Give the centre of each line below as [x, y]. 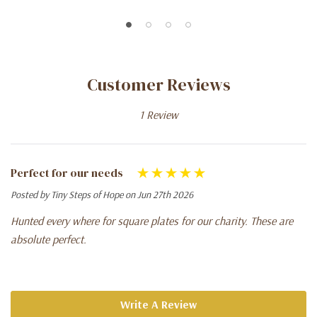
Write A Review [158, 305]
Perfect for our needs [67, 173]
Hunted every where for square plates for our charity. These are [152, 221]
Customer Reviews [158, 85]
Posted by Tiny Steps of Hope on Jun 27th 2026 [102, 195]
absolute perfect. [48, 240]
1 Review [158, 115]
